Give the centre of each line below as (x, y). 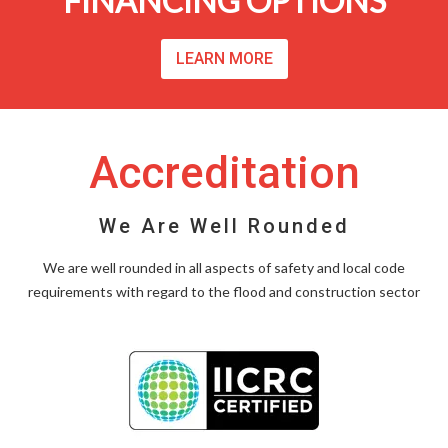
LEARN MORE (224, 59)
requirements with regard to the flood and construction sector (224, 292)
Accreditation (224, 173)
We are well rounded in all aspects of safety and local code (224, 268)
